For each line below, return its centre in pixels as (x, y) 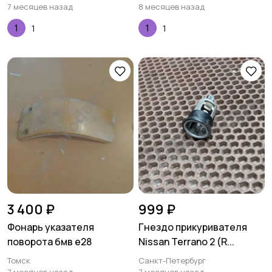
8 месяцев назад (172, 7)
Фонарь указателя (51, 227)
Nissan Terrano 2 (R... (186, 242)
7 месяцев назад (40, 7)
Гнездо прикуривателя (193, 227)
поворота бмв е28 (49, 242)
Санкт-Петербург (172, 260)
